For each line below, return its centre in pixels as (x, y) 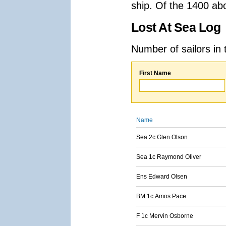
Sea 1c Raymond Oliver (169, 157)
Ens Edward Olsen (162, 177)
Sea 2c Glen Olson (162, 137)
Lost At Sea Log (176, 27)
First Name (155, 73)
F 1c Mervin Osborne (165, 216)
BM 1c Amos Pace (161, 196)
